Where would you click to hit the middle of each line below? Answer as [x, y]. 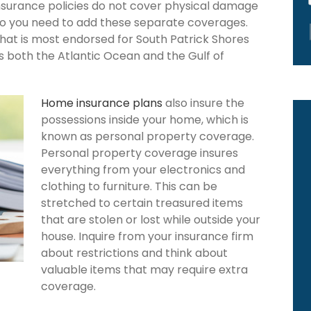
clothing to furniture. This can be [129, 186]
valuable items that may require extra [144, 269]
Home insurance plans [102, 103]
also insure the [203, 103]
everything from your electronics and [143, 169]
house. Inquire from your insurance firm [147, 236]
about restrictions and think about [134, 253]
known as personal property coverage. [148, 136]
